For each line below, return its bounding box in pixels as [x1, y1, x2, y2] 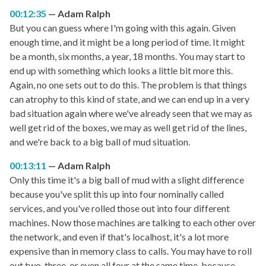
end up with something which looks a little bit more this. [9, 65, 233, 77]
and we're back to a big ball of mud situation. [9, 136, 190, 148]
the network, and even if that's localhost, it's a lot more [9, 231, 229, 243]
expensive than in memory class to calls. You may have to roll [9, 245, 252, 257]
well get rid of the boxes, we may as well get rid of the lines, [9, 122, 246, 134]
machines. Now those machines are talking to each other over [9, 217, 256, 229]
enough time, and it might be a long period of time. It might [9, 36, 245, 48]
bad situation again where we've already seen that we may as [9, 107, 252, 119]
